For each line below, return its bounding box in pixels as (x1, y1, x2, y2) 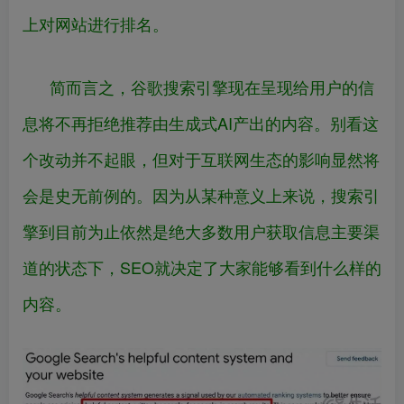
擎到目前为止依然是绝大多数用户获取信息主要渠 (23, 218, 380, 243)
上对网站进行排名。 (23, 11, 169, 35)
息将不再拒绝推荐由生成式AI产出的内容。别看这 (23, 110, 379, 134)
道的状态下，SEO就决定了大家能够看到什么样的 (23, 254, 381, 279)
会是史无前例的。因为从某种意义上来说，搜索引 (23, 182, 380, 207)
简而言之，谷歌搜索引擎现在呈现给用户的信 (50, 74, 374, 98)
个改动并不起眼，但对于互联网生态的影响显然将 (23, 146, 380, 170)
